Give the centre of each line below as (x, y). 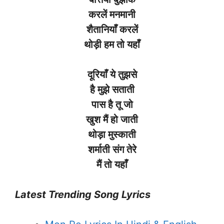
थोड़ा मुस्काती (112, 134)
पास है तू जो (112, 104)
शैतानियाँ (101, 29)
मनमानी (122, 14)
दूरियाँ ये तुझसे (112, 74)
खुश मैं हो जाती (112, 119)
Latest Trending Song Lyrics (83, 194)
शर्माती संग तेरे (112, 149)
